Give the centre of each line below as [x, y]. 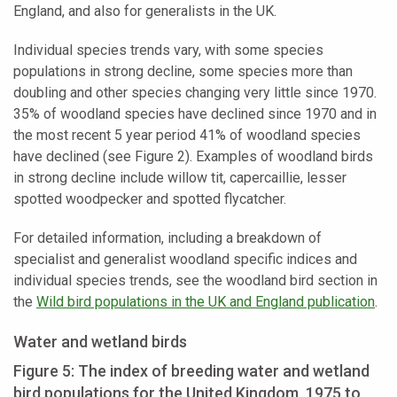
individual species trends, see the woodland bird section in [195, 280]
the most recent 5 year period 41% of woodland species [187, 135]
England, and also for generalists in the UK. [145, 11]
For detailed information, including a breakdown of [167, 237]
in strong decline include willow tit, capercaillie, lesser [180, 177]
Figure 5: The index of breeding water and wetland [191, 370]
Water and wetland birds [100, 341]
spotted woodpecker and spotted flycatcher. [150, 198]
